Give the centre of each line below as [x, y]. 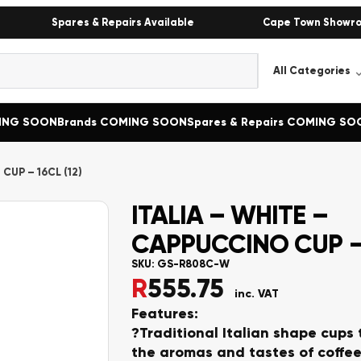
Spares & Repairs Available [122, 22]
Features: [164, 313]
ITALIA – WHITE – [229, 215]
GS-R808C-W [193, 264]
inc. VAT [256, 294]
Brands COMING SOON [122, 122]
